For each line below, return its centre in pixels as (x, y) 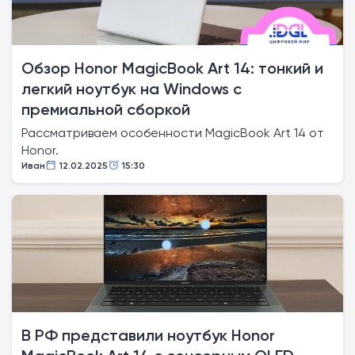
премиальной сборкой (106, 109)
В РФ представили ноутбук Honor (148, 335)
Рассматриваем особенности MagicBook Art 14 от (173, 133)
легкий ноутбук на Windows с (132, 89)
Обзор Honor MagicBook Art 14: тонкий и (172, 68)
